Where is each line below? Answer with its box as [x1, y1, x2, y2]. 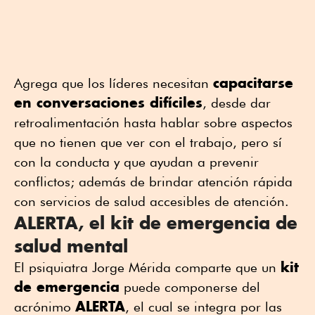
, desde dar [202, 95, 271, 111]
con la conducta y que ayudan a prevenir [14, 154, 259, 170]
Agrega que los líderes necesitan [14, 75, 213, 91]
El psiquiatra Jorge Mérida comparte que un [14, 259, 281, 276]
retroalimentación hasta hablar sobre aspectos [14, 115, 292, 131]
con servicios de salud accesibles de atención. [14, 193, 289, 210]
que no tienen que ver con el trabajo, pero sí [14, 134, 282, 150]
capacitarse [213, 74, 293, 92]
